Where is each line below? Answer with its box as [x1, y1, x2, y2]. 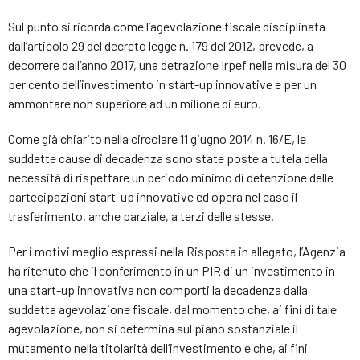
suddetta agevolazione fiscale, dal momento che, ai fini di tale [8, 301, 337, 317]
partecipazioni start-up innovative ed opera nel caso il [8, 188, 297, 204]
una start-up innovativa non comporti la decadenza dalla [8, 281, 308, 297]
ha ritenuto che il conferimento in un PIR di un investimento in [8, 262, 335, 278]
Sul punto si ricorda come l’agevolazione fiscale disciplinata [8, 18, 325, 34]
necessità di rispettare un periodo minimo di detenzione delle [8, 169, 333, 185]
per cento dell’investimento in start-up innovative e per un [8, 76, 317, 92]
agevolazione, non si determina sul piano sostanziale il [8, 320, 298, 336]
